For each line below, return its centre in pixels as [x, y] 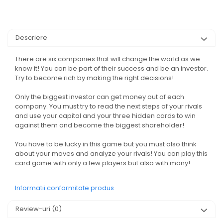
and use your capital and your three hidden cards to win [105, 116]
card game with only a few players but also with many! [103, 163]
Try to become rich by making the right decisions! [94, 78]
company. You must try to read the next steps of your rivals [109, 107]
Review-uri [34, 209]
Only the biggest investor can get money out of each [100, 97]
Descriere [31, 38]
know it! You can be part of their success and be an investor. [111, 69]
